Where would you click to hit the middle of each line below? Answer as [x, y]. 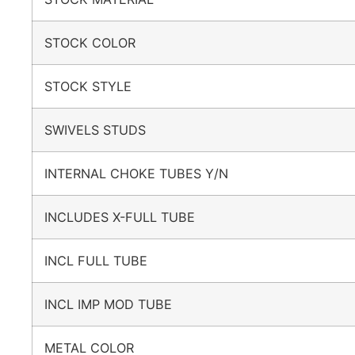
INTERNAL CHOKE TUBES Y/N [144, 173]
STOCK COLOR [98, 42]
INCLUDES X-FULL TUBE [128, 217]
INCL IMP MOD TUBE [116, 304]
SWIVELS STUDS [103, 130]
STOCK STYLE [96, 86]
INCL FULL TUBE [104, 260]
